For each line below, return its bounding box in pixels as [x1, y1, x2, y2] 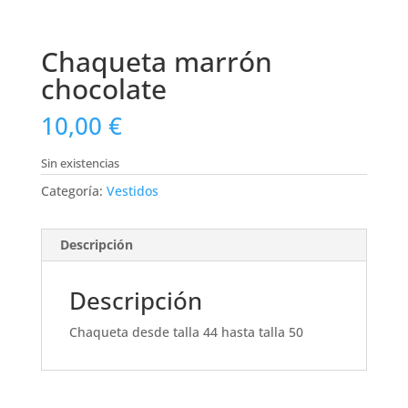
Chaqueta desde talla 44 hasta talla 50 [68, 322, 303, 341]
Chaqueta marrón [40, 42, 272, 80]
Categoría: [40, 181, 107, 199]
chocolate [40, 69, 167, 107]
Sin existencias [40, 154, 119, 171]
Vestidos [106, 181, 158, 199]
